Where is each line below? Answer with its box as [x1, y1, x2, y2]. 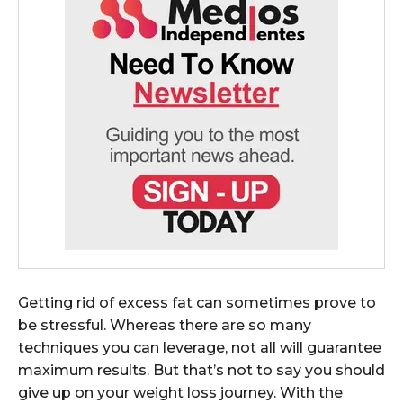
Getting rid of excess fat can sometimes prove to [18, 293, 376, 311]
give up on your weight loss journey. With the [18, 383, 343, 401]
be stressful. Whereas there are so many [18, 316, 311, 334]
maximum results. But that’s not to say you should [18, 361, 385, 379]
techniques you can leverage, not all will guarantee [18, 338, 381, 356]
